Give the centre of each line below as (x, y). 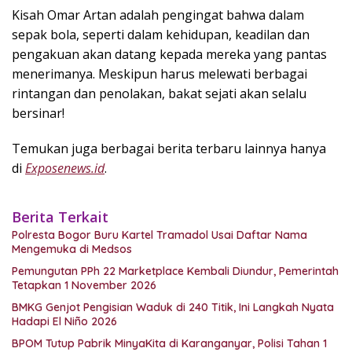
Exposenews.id (65, 169)
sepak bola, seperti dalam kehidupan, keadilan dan (161, 35)
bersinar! (38, 114)
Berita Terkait (60, 217)
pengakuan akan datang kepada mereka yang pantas (169, 55)
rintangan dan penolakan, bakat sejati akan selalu (159, 94)
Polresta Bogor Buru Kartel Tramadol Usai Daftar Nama (159, 235)
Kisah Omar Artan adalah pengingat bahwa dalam (158, 15)
